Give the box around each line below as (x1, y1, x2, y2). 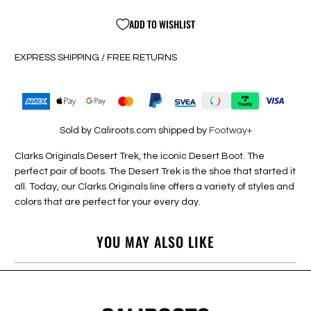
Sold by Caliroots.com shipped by (59, 125, 209, 135)
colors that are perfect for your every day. (15, 196, 201, 207)
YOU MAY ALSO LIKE (96, 231, 215, 253)
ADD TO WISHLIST (128, 17, 195, 32)
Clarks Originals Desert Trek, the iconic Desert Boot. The (15, 151, 265, 161)
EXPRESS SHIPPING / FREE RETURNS (15, 53, 178, 63)
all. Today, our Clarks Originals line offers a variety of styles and (15, 181, 295, 192)
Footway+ (208, 125, 252, 135)
